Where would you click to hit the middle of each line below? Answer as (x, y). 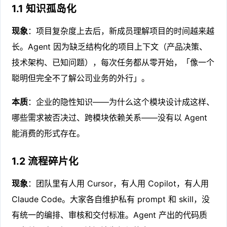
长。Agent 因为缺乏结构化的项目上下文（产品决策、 (110, 46)
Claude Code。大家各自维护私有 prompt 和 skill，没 (111, 199)
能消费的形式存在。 (48, 133)
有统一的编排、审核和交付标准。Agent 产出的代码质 (110, 215)
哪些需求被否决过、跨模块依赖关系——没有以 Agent (110, 117)
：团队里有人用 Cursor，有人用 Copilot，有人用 (119, 184)
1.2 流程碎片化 (45, 161)
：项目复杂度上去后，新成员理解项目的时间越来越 (121, 31)
